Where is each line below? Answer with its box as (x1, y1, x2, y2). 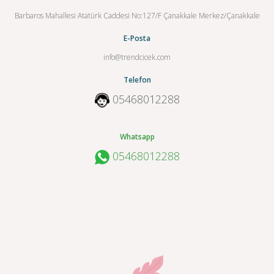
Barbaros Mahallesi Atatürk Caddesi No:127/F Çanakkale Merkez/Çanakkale (14, 10, 260, 21)
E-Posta (124, 32, 150, 43)
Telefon (123, 74, 151, 85)
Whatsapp (119, 131, 155, 142)
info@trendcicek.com (103, 51, 171, 62)
